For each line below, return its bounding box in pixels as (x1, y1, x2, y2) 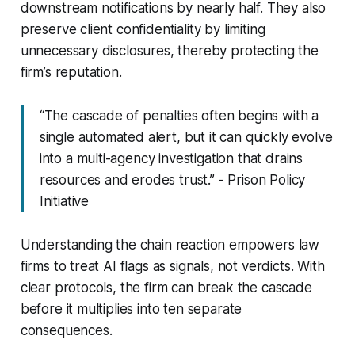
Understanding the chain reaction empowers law (20, 236, 320, 253)
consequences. (20, 322, 113, 338)
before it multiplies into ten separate (20, 300, 242, 317)
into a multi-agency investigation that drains (39, 150, 303, 166)
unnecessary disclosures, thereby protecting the (20, 42, 319, 59)
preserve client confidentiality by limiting (20, 21, 265, 37)
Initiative (39, 193, 90, 209)
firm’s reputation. (20, 63, 122, 80)
